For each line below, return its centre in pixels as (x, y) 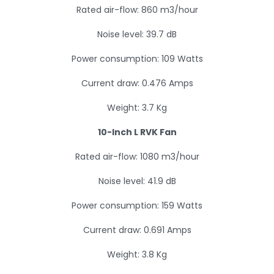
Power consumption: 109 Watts (137, 59)
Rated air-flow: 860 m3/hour (137, 10)
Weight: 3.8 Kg (137, 254)
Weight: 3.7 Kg (137, 108)
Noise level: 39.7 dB (137, 34)
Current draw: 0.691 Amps (137, 230)
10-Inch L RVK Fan (137, 132)
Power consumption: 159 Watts (137, 206)
